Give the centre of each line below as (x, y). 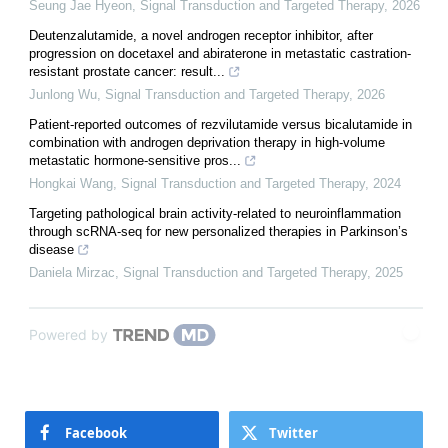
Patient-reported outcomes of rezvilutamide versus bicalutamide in (220, 125)
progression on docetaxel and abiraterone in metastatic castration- (220, 54)
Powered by (68, 335)
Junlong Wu (63, 95)
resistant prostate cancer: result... (127, 72)
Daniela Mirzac (72, 273)
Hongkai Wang (71, 184)
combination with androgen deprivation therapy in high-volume (207, 143)
